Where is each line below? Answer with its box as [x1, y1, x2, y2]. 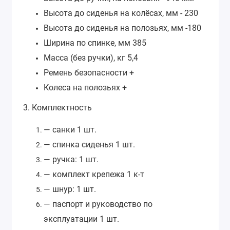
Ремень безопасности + [44, 68, 134, 78]
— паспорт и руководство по [44, 199, 152, 209]
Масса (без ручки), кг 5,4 [44, 53, 138, 63]
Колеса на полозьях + [44, 83, 127, 93]
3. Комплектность [23, 103, 92, 113]
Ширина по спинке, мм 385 [44, 38, 146, 48]
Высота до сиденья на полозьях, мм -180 [44, 23, 201, 33]
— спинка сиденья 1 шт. [44, 139, 135, 149]
